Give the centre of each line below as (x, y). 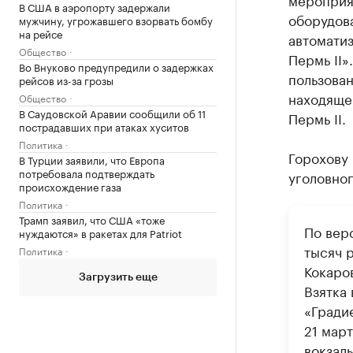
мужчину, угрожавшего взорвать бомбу (116, 20)
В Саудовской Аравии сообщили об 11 (112, 113)
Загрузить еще (118, 278)
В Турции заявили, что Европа (92, 160)
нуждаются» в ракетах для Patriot (100, 233)
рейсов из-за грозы (66, 80)
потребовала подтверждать (87, 173)
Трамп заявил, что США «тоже (92, 219)
